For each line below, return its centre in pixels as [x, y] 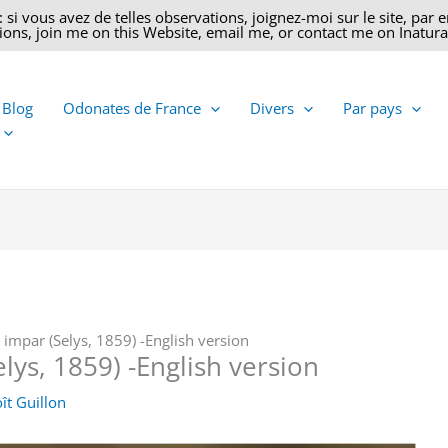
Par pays [372, 108]
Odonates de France [132, 108]
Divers [272, 108]
